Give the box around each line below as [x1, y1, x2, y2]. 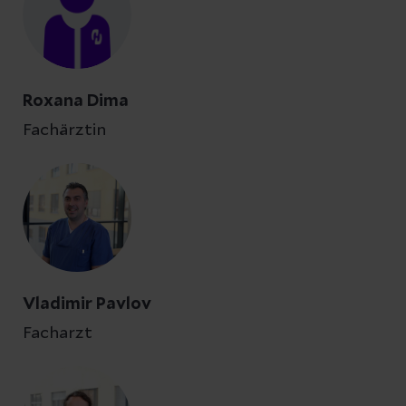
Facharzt [23, 325, 92, 342]
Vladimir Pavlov [23, 296, 151, 313]
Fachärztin [23, 122, 106, 139]
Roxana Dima [23, 93, 129, 110]
